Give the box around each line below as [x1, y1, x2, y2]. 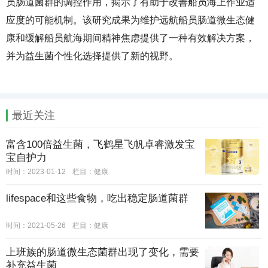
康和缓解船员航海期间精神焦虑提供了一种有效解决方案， [6, 33, 255, 44]
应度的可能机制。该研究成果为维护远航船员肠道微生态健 [6, 15, 255, 26]
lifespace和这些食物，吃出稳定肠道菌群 [6, 193, 188, 205]
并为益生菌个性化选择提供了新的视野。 [6, 51, 178, 62]
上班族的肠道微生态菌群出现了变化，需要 [6, 246, 199, 258]
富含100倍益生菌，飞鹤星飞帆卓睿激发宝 [6, 139, 195, 151]
